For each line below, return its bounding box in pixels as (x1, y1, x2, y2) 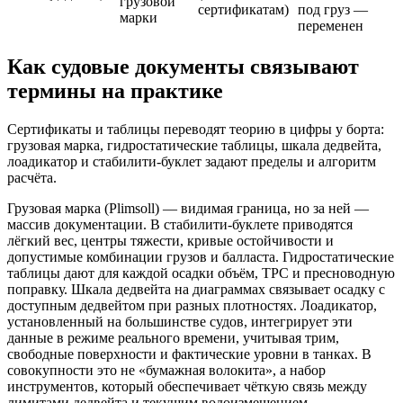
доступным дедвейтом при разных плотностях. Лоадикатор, (7, 297, 377, 313)
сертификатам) (198, 2, 289, 18)
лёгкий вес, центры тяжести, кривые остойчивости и (7, 232, 334, 248)
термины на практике (7, 78, 223, 103)
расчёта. (7, 169, 57, 185)
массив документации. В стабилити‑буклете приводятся (7, 216, 353, 232)
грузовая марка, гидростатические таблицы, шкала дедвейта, (7, 137, 381, 153)
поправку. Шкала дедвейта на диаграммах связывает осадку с (7, 281, 385, 297)
